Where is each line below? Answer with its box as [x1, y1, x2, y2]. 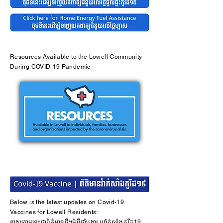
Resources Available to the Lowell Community [10, 53, 142, 60]
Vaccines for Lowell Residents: [10, 209, 98, 216]
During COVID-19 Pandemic [10, 63, 91, 70]
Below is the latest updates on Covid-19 [10, 199, 124, 206]
